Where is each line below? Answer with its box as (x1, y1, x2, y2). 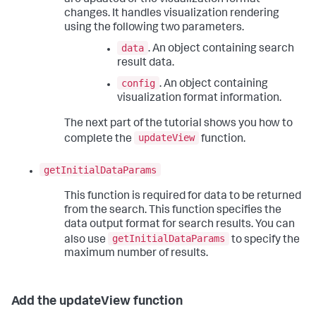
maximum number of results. (64, 248, 208, 260)
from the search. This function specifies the (64, 205, 281, 217)
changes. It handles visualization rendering (64, 8, 279, 20)
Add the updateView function (11, 296, 183, 309)
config (121, 77, 155, 89)
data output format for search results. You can (64, 219, 295, 231)
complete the (64, 133, 134, 145)
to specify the (229, 234, 300, 246)
